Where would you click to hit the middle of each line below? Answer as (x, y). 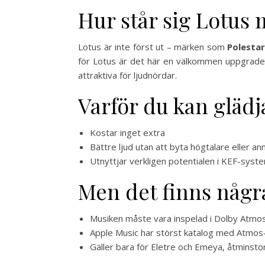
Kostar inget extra (127, 133)
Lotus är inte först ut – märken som (153, 47)
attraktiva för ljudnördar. (127, 75)
